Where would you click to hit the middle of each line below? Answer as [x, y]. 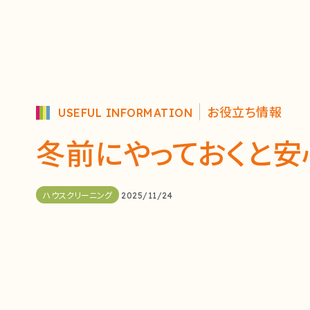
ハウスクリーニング [77, 194]
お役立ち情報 [244, 111]
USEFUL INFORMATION [125, 112]
